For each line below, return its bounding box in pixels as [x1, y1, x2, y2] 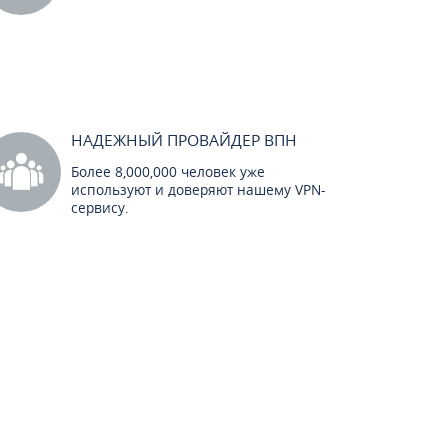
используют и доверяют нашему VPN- [71, 180, 325, 199]
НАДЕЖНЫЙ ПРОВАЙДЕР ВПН [71, 129, 297, 151]
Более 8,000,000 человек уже [71, 162, 265, 181]
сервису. [71, 198, 129, 217]
